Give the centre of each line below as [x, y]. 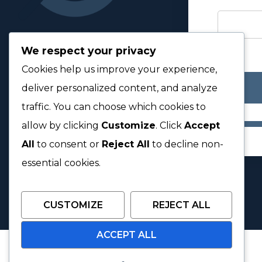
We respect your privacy [89, 51]
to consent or [68, 144]
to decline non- [187, 144]
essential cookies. [61, 163]
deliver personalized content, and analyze [120, 88]
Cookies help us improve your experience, [119, 70]
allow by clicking [61, 126]
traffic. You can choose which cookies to [114, 107]
